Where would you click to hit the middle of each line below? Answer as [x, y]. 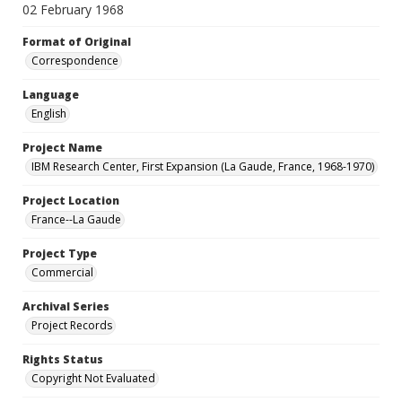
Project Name [62, 148]
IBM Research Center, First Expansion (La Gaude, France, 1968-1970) [203, 166]
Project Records [72, 325]
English [49, 114]
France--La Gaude [76, 219]
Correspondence [75, 61]
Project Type [60, 253]
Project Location [71, 201]
